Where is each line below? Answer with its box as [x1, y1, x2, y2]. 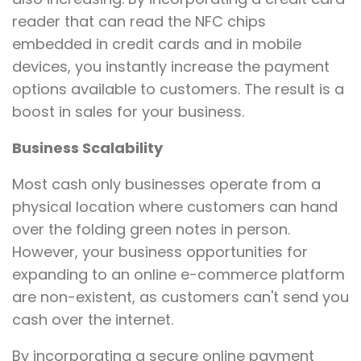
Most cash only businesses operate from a [12, 174, 321, 195]
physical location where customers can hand [12, 197, 338, 218]
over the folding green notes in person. [12, 219, 290, 240]
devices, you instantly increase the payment [12, 56, 330, 77]
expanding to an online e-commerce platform [12, 264, 345, 285]
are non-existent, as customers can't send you [12, 287, 349, 308]
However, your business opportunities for [12, 242, 308, 263]
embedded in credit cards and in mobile [12, 34, 301, 55]
